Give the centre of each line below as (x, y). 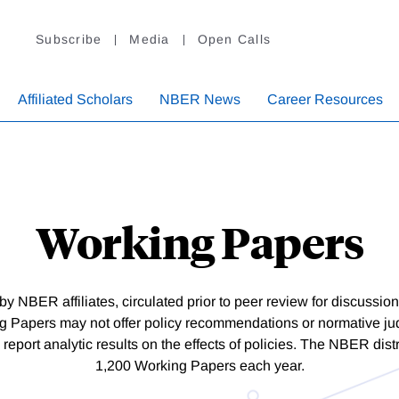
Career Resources (325, 100)
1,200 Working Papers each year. (199, 366)
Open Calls (234, 40)
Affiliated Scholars (75, 100)
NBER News (200, 100)
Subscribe (69, 40)
